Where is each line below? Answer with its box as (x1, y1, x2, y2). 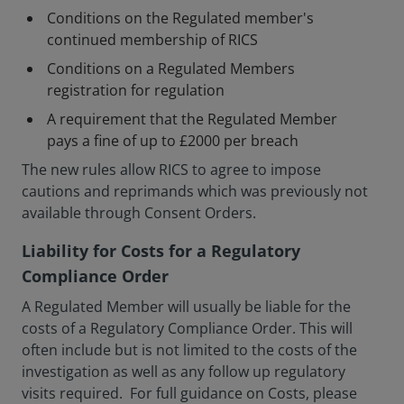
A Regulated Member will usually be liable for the (22, 297, 351, 317)
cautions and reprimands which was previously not (22, 181, 368, 201)
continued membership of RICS (47, 30, 258, 50)
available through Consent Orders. (22, 203, 256, 223)
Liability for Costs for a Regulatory (22, 240, 300, 262)
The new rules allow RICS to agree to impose (22, 160, 321, 179)
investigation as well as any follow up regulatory (22, 362, 345, 381)
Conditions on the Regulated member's (47, 8, 314, 28)
